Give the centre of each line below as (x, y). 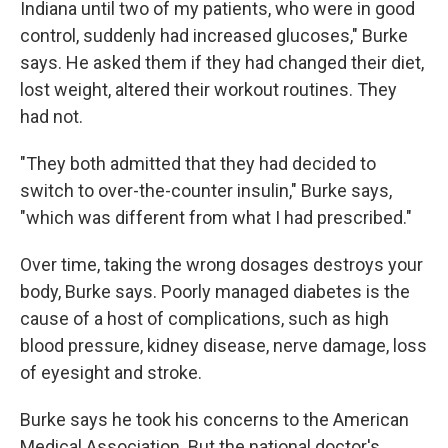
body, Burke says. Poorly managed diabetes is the (215, 291)
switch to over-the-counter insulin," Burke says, (206, 190)
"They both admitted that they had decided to (198, 163)
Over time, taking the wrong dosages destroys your (221, 264)
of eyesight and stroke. (111, 372)
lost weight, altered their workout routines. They (208, 89)
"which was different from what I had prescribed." (216, 217)
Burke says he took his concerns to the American (214, 419)
